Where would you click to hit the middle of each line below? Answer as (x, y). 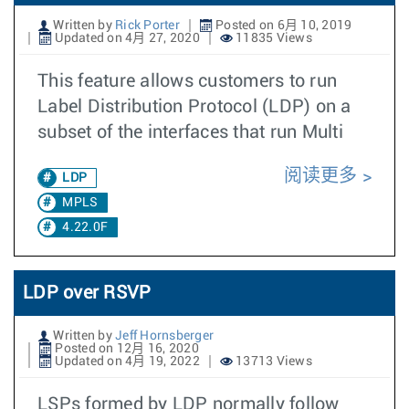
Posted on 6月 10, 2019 (282, 26)
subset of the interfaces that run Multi (190, 132)
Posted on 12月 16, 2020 (126, 349)
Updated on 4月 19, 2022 (126, 362)
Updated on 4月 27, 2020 (126, 38)
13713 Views (272, 362)
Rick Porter (147, 26)
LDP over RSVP (87, 293)
